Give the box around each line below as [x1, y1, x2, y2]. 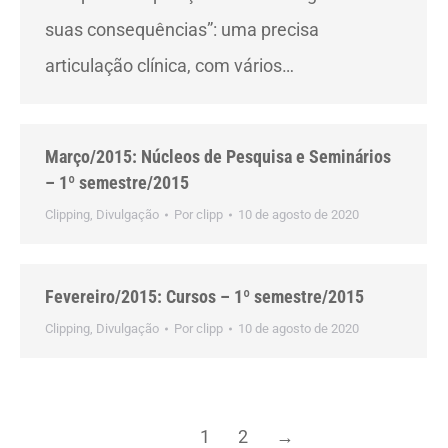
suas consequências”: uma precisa [45, 19, 319, 40]
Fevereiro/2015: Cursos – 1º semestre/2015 [45, 286, 364, 307]
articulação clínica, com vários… [45, 55, 294, 76]
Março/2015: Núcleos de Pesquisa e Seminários [45, 146, 391, 167]
